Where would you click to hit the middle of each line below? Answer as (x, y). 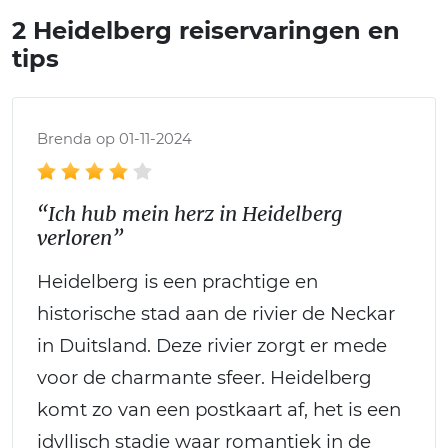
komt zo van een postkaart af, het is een (219, 409)
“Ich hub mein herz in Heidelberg (189, 213)
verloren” (80, 237)
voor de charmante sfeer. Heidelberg (204, 377)
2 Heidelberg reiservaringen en (206, 30)
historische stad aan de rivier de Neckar (216, 313)
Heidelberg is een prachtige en (177, 281)
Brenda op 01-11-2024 (114, 138)
